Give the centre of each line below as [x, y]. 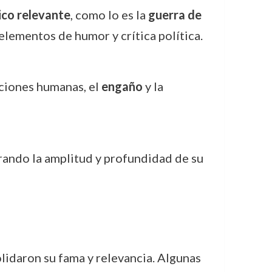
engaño [122, 86]
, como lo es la [109, 15]
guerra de [175, 15]
